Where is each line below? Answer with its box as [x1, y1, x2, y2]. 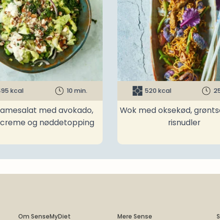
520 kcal [144, 86, 171, 95]
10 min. [66, 86, 87, 95]
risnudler [168, 117, 201, 129]
